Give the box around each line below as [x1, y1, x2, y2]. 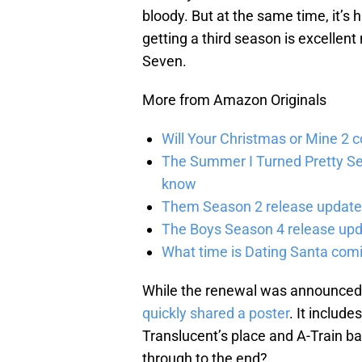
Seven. [142, 53, 187, 70]
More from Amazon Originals [142, 91, 326, 109]
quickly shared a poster [142, 305, 289, 322]
